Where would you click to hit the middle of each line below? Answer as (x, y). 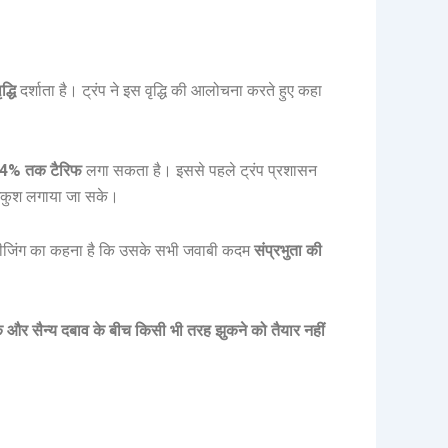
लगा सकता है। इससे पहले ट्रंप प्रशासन (199, 171)
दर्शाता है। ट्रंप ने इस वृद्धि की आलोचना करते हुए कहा (169, 91)
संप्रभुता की (288, 251)
